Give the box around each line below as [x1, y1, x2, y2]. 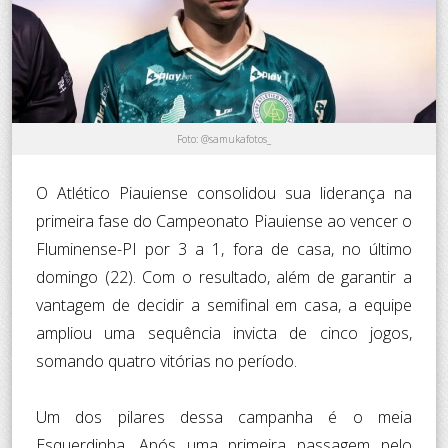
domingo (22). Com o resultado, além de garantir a [36, 265, 412, 288]
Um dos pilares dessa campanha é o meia [36, 405, 412, 428]
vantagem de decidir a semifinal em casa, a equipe [36, 293, 412, 316]
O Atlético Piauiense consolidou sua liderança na [36, 181, 412, 204]
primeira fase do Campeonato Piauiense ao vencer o [36, 209, 412, 232]
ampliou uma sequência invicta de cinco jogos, [36, 321, 412, 344]
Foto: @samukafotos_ [177, 131, 271, 146]
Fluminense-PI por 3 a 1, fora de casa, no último [36, 237, 412, 260]
